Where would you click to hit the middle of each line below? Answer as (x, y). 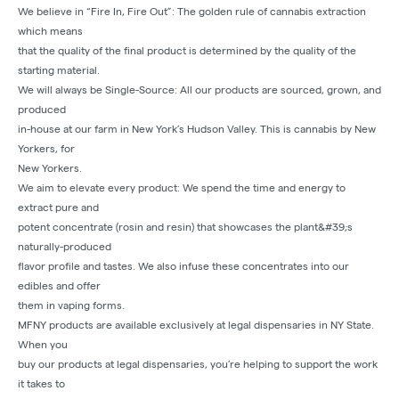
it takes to (41, 384)
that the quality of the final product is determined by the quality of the (187, 51)
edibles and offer (59, 286)
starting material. (60, 70)
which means (50, 31)
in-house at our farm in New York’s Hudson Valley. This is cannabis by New (197, 129)
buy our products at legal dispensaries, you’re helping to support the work (198, 364)
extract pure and (58, 208)
